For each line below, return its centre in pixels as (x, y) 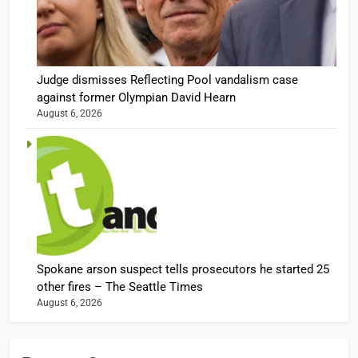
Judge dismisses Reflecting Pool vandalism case (167, 80)
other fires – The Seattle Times (120, 286)
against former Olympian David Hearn (136, 97)
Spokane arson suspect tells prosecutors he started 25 (183, 269)
